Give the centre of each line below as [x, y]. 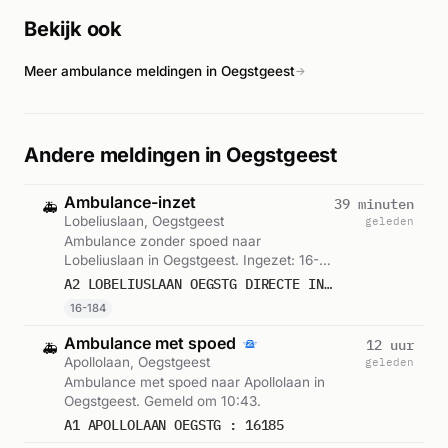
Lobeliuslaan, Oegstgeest [144, 220]
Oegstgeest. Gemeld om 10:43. [162, 400]
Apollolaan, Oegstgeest [137, 361]
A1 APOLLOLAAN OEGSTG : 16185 [174, 424]
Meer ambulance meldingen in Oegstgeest [159, 70]
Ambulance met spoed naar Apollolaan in [194, 381]
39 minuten [374, 203]
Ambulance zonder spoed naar [162, 240]
